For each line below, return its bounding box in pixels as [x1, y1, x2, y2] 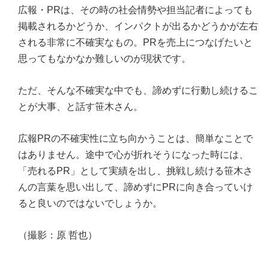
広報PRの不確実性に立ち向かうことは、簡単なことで [18, 133, 253, 144]
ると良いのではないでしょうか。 [18, 198, 162, 209]
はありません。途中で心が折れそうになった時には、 [18, 150, 249, 160]
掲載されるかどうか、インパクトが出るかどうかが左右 [18, 21, 258, 32]
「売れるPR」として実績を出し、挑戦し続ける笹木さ [18, 166, 253, 177]
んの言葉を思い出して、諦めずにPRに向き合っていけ [18, 182, 253, 193]
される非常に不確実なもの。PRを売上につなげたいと [18, 37, 253, 48]
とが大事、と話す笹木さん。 [18, 101, 143, 112]
